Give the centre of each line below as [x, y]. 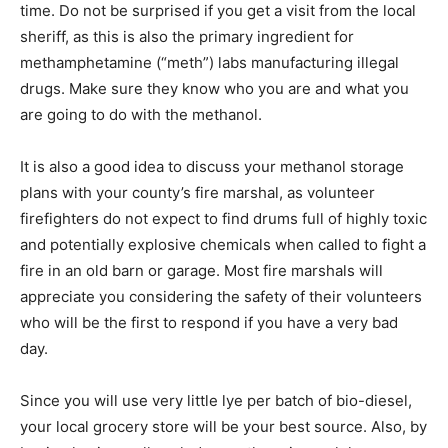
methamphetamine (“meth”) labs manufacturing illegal [209, 62]
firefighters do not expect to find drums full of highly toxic [223, 218]
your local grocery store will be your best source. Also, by [223, 426]
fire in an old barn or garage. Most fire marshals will [201, 270]
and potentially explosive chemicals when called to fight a [223, 244]
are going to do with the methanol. [141, 114]
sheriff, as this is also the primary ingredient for [187, 36]
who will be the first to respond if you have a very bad [209, 322]
